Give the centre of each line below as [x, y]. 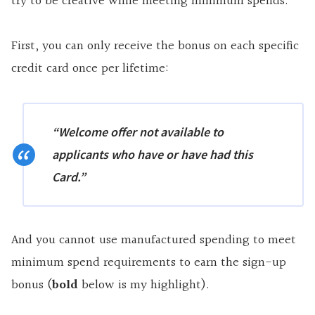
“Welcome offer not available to [138, 131]
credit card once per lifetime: [90, 68]
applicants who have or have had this [153, 154]
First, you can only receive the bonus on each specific [155, 46]
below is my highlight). [144, 285]
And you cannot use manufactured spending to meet [154, 240]
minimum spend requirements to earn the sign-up [149, 262]
